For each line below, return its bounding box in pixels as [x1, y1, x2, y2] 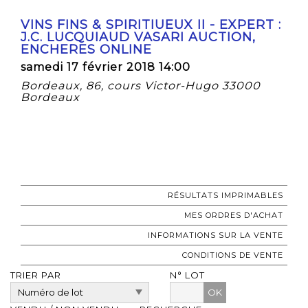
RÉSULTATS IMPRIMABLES [168, 190, 283, 200]
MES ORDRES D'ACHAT [184, 210, 283, 220]
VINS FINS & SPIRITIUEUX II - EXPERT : [21, 16, 281, 32]
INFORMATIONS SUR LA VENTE [148, 230, 283, 240]
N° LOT [170, 269, 205, 280]
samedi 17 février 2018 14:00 [21, 60, 190, 74]
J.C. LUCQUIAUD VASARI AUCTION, [21, 29, 256, 45]
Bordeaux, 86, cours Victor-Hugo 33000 [21, 78, 261, 92]
